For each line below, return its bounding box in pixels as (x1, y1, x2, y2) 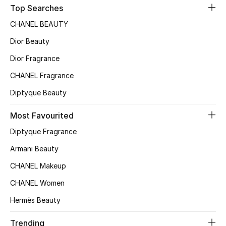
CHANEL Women (10, 179, 65, 187)
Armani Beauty (10, 144, 59, 153)
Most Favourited (10, 110, 74, 121)
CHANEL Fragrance (10, 71, 74, 80)
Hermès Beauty (10, 196, 61, 204)
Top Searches (10, 3, 63, 13)
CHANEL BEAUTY (10, 20, 68, 28)
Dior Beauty (10, 37, 49, 45)
